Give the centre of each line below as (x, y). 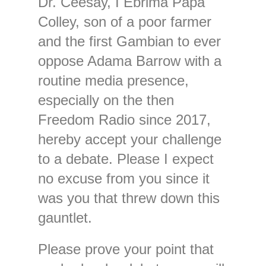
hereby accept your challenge (129, 139)
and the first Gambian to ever (129, 41)
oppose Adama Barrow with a (129, 61)
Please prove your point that (126, 249)
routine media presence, (113, 80)
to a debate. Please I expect (126, 159)
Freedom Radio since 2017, (124, 119)
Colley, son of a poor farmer (124, 21)
